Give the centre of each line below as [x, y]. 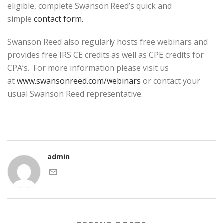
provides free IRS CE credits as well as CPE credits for [106, 55]
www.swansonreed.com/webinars [79, 81]
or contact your [170, 81]
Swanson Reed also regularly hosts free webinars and [108, 42]
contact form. [58, 19]
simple [21, 19]
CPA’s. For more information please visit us [88, 68]
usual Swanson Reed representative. [75, 94]
